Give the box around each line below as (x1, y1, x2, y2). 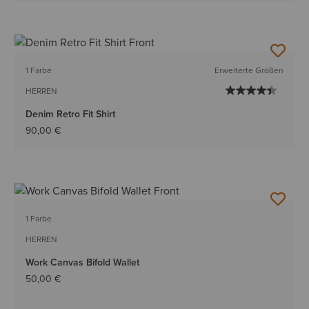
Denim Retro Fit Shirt (26, 107, 116, 122)
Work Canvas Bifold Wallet (26, 255, 140, 270)
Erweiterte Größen (214, 64, 283, 77)
